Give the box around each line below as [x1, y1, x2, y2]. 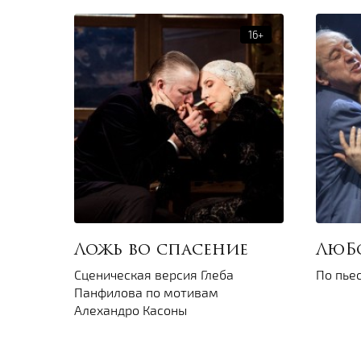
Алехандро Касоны [74, 302, 187, 318]
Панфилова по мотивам [74, 284, 218, 301]
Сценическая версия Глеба [74, 267, 234, 283]
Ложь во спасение [74, 243, 248, 259]
